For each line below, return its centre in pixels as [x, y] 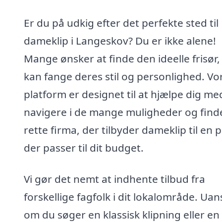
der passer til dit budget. [84, 147]
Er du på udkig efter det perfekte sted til [121, 23]
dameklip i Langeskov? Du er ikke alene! [120, 40]
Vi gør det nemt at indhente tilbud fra [114, 179]
